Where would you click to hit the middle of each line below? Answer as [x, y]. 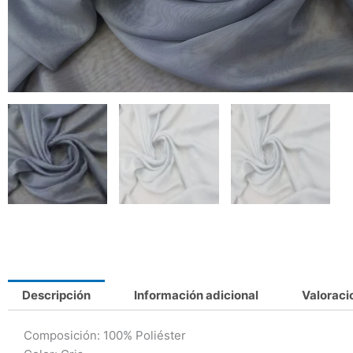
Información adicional [196, 295]
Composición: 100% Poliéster [105, 335]
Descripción [56, 295]
